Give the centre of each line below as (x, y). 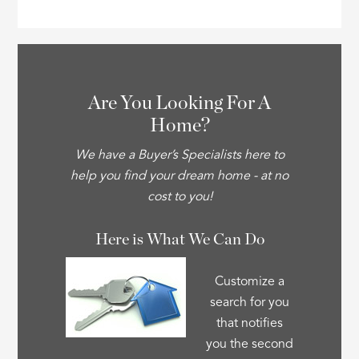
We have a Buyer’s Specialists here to (179, 155)
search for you (249, 303)
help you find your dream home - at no (179, 176)
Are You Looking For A (179, 103)
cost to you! (179, 197)
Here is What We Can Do (179, 239)
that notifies (249, 323)
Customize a (249, 282)
